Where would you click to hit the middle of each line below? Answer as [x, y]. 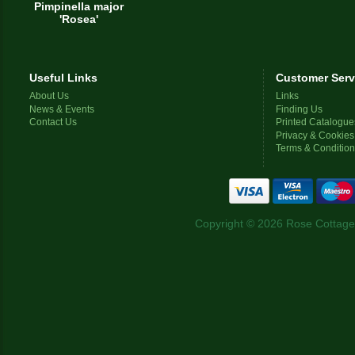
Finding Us [299, 109]
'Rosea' [79, 19]
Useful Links [63, 78]
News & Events [62, 109]
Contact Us [53, 122]
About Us [49, 96]
